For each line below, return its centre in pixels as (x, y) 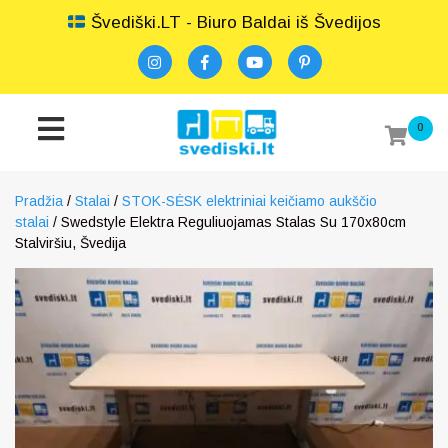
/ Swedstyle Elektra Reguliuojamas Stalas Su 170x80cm (227, 222)
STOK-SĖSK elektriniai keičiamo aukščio (249, 201)
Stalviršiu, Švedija (70, 243)
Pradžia (39, 201)
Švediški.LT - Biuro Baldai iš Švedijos (234, 22)
